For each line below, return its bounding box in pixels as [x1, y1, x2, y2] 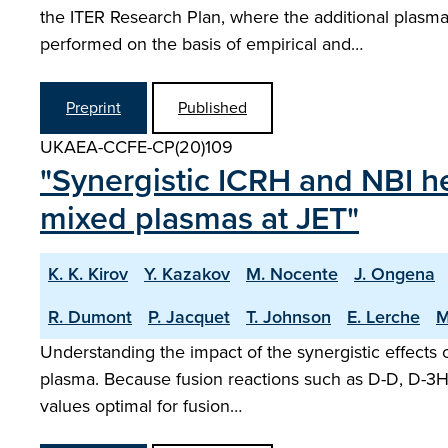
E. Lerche [347, 304, 420, 330]
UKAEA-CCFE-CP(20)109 [40, 134, 233, 160]
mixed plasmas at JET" [40, 194, 359, 242]
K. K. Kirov [48, 261, 128, 287]
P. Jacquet [148, 304, 230, 330]
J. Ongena [354, 261, 435, 287]
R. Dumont [48, 304, 132, 330]
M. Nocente [246, 261, 338, 287]
